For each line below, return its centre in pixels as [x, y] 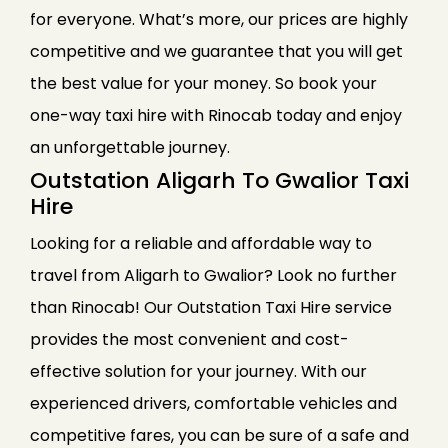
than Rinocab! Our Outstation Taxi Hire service [211, 308]
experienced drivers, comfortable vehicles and [213, 404]
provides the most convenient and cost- [189, 340]
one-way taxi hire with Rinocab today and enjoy [216, 116]
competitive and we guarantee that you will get [216, 52]
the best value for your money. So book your [203, 84]
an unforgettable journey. [130, 148]
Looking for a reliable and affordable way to [201, 244]
